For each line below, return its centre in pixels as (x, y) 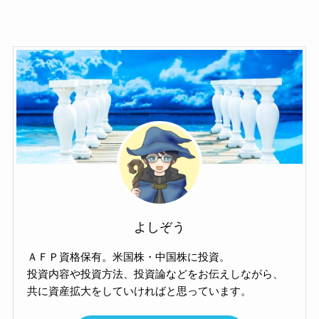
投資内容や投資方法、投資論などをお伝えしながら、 (156, 273)
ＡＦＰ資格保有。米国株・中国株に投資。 (129, 256)
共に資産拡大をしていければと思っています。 (140, 291)
